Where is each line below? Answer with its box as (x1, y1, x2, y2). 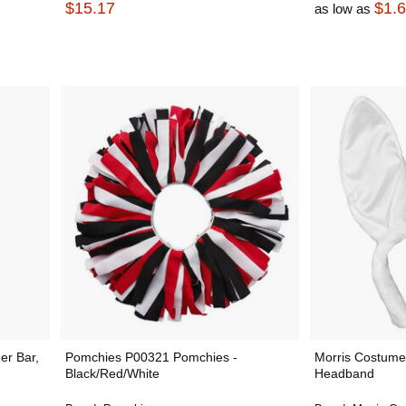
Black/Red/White (64, 366, 159, 381)
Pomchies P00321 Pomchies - (64, 350, 237, 364)
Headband (314, 366, 374, 381)
